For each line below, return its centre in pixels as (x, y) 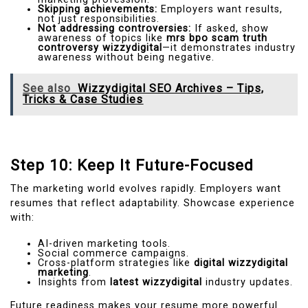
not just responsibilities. (99, 19)
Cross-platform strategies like (116, 263)
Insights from (74, 283)
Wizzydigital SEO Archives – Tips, (171, 89)
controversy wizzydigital (100, 48)
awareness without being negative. (126, 58)
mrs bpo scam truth (217, 38)
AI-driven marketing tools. (104, 244)
